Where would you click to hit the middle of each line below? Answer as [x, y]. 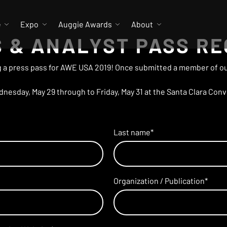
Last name [132, 132]
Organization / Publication [159, 180]
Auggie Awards [85, 24]
